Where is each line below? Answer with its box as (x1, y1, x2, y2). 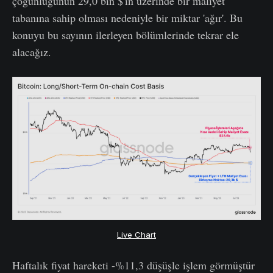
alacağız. (12, 44, 51, 59)
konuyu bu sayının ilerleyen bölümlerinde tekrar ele (12, 27, 239, 42)
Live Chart (117, 229, 156, 239)
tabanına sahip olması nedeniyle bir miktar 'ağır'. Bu (12, 10, 243, 25)
